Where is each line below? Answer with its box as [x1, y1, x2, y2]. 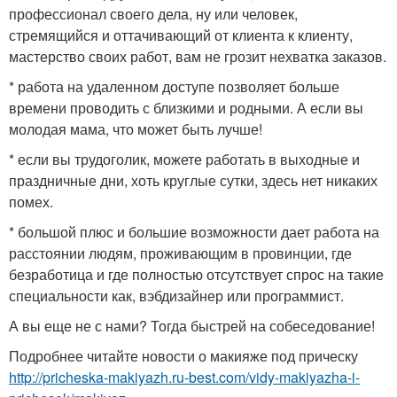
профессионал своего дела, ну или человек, [9, 4, 298, 24]
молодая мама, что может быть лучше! [9, 119, 262, 139]
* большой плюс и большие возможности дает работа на [9, 222, 379, 242]
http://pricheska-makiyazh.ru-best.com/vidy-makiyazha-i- [9, 367, 360, 387]
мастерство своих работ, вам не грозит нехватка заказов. [9, 46, 386, 66]
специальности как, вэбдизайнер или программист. [9, 285, 344, 306]
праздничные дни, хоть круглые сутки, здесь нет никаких [9, 170, 378, 191]
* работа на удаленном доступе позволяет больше [9, 76, 339, 97]
